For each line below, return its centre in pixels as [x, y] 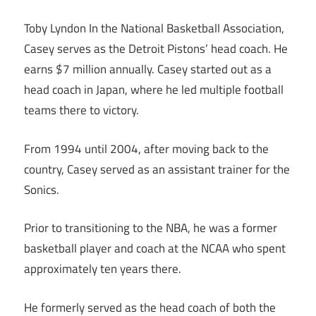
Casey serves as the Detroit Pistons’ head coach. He [156, 49]
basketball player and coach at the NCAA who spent [155, 249]
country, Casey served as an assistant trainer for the [157, 169]
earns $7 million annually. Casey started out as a [148, 69]
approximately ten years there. [103, 269]
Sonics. [42, 189]
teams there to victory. [81, 110]
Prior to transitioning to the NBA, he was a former [151, 228]
